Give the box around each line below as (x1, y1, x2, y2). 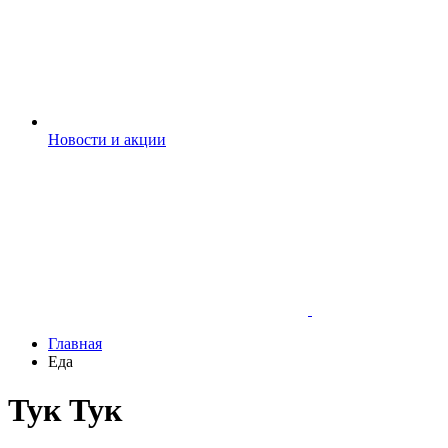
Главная (48, 335, 102, 352)
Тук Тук (8, 392, 122, 429)
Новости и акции (48, 131, 166, 148)
